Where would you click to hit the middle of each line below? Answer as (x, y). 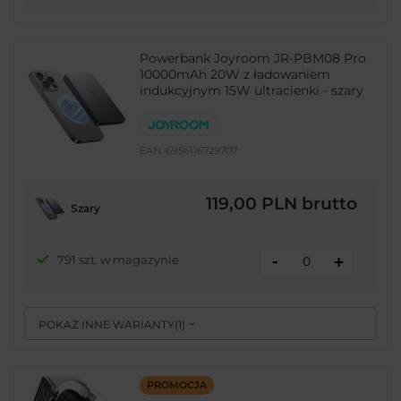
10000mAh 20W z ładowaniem (235, 74)
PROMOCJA (176, 385)
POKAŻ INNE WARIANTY (107, 324)
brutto (327, 204)
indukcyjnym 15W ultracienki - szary (252, 90)
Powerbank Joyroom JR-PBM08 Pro (253, 58)
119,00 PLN (252, 204)
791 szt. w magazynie (118, 259)
